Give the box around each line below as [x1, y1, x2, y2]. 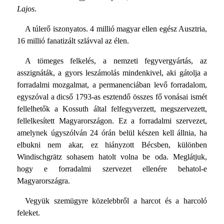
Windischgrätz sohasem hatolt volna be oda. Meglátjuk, [16, 152, 207, 161]
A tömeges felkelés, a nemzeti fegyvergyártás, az [24, 56, 207, 65]
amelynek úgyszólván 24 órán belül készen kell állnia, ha [16, 128, 207, 137]
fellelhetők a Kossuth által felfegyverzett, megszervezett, [16, 104, 207, 113]
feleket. [16, 208, 40, 217]
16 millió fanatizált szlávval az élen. [16, 36, 129, 45]
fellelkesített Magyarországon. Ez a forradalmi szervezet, [16, 116, 207, 125]
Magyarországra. [16, 176, 70, 185]
